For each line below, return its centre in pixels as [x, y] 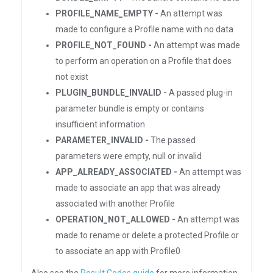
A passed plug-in [200, 93]
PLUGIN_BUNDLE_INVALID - [111, 93]
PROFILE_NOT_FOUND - [104, 45]
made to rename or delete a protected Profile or [147, 235]
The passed [172, 140]
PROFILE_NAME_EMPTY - [107, 13]
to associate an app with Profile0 [118, 251]
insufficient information [100, 124]
